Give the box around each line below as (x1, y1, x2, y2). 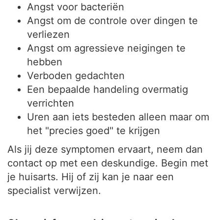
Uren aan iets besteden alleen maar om (27, 111, 209, 123)
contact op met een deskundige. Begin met (7, 157, 208, 169)
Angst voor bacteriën (27, 1, 124, 13)
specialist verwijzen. (7, 185, 101, 196)
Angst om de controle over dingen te (27, 15, 198, 27)
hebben (27, 56, 62, 68)
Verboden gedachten (27, 70, 125, 82)
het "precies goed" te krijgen (27, 125, 160, 137)
